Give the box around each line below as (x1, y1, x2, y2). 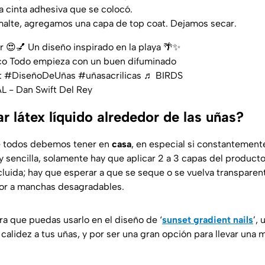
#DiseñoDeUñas (4, 70, 76, 82)
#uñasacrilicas (78, 70, 141, 82)
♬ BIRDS (144, 70, 183, 82)
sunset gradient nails (162, 214, 253, 226)
